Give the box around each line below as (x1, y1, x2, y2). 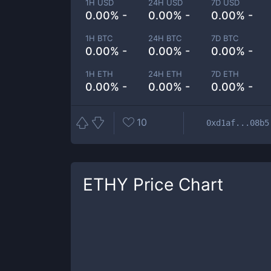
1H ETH (85, 69, 113, 79)
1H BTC (85, 33, 113, 43)
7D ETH (211, 69, 240, 79)
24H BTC (148, 33, 182, 43)
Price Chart (128, 174, 223, 195)
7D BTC (211, 33, 239, 43)
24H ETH (148, 69, 183, 79)
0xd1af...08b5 (206, 117, 269, 128)
